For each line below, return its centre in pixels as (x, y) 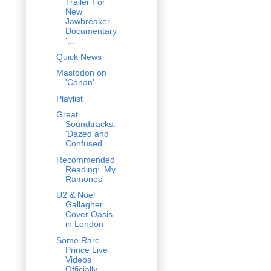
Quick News (79, 57)
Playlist (69, 98)
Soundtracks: (90, 124)
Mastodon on (81, 73)
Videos (78, 259)
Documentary (91, 31)
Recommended (85, 159)
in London (84, 224)
